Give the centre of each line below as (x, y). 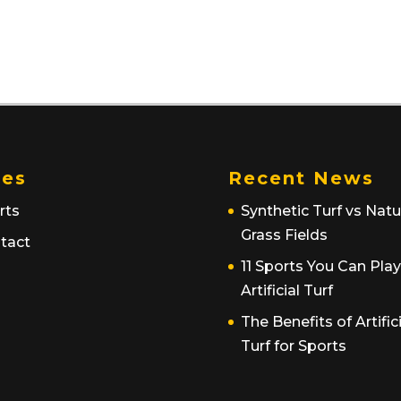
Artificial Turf (287, 291)
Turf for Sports (294, 346)
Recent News (302, 179)
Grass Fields (285, 235)
